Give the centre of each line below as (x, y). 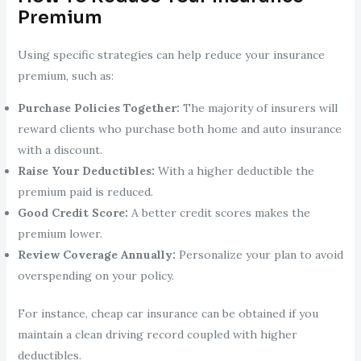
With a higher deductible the (234, 171)
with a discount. (60, 150)
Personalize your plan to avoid (259, 255)
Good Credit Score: (73, 213)
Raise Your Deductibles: (86, 171)
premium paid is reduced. (85, 192)
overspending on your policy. (95, 276)
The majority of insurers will (258, 108)
